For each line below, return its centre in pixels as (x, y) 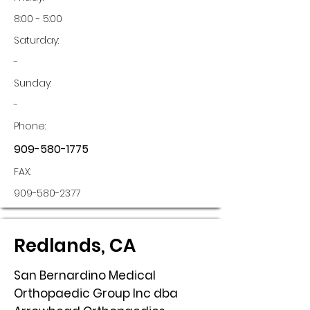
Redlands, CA (75, 246)
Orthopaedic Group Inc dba (96, 293)
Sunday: (33, 83)
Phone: (30, 126)
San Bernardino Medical (85, 275)
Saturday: (36, 40)
